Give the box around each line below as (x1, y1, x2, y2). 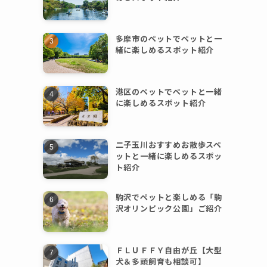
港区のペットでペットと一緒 (115, 86, 223, 98)
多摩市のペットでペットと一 (115, 33, 223, 45)
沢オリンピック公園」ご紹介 (115, 203, 223, 215)
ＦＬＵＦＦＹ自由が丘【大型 (115, 244, 223, 256)
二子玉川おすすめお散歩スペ (115, 138, 222, 150)
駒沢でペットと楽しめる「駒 (115, 191, 223, 203)
